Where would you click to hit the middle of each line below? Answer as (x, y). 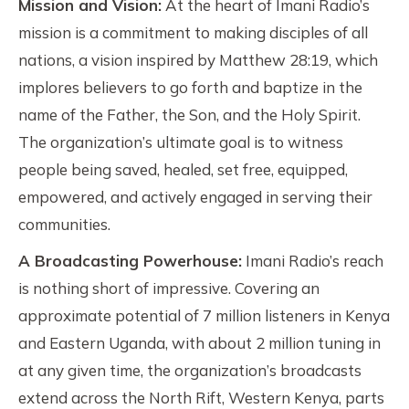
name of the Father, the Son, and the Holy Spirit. (189, 115)
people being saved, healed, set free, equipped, (183, 169)
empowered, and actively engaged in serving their (195, 197)
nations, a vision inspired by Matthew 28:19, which (198, 60)
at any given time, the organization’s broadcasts (190, 370)
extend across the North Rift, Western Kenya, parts (201, 398)
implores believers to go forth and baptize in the (190, 87)
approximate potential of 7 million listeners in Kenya (204, 315)
